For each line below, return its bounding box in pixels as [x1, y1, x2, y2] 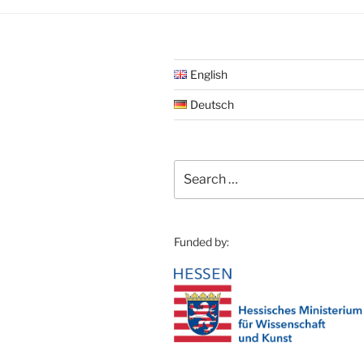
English [190, 67, 228, 81]
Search [173, 160, 212, 175]
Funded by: [174, 235, 229, 249]
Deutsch [190, 97, 235, 111]
